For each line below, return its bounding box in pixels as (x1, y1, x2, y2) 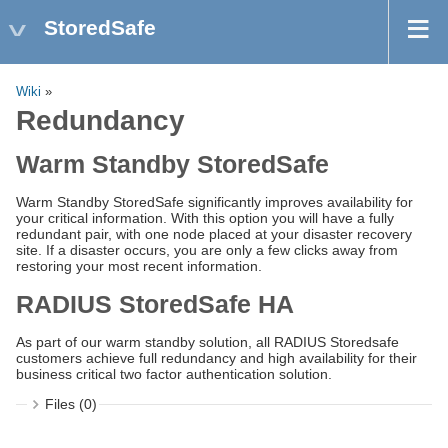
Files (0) (44, 396, 97, 413)
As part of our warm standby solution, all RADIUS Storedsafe (16, 334, 399, 351)
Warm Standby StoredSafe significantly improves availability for (16, 194, 413, 211)
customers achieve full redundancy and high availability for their (16, 350, 417, 367)
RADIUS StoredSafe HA (16, 290, 294, 319)
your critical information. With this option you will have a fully (16, 210, 394, 227)
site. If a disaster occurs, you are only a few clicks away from (16, 242, 398, 259)
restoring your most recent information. (16, 258, 262, 275)
